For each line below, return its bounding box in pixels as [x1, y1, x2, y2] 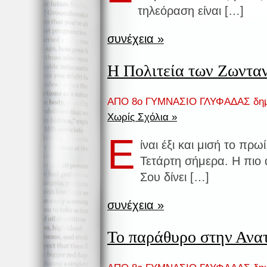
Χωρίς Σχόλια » [107, 111, 177, 123]
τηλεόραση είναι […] [138, 4, 244, 17]
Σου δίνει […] [140, 170, 210, 184]
